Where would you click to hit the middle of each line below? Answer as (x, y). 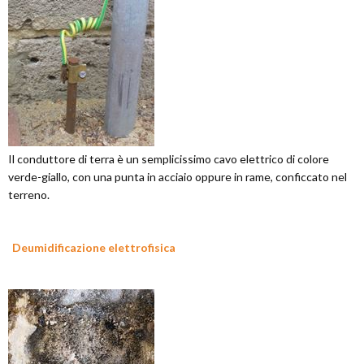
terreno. (29, 195)
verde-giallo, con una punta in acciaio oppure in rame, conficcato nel (178, 177)
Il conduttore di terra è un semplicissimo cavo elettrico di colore (169, 159)
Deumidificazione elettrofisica (94, 247)
